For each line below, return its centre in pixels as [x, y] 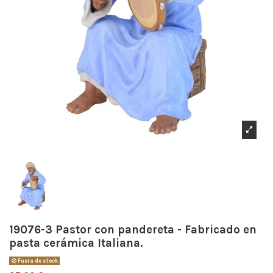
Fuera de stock [37, 261]
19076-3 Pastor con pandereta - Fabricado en [133, 230]
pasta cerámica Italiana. [76, 243]
